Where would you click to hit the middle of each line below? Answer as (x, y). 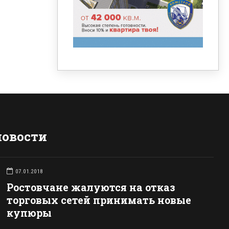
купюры (29, 213)
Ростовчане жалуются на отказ (91, 188)
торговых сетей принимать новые (99, 200)
